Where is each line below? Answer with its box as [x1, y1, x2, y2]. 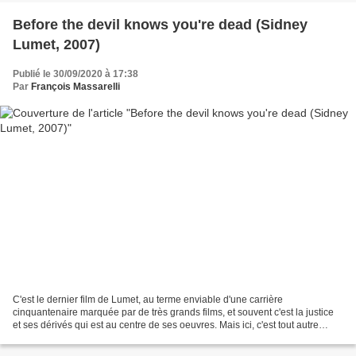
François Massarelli [31, 81, 120, 93]
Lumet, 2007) [13, 37, 100, 53]
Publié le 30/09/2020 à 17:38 [13, 68, 138, 80]
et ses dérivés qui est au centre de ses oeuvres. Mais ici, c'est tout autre [13, 319, 319, 331]
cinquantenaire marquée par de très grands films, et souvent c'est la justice [13, 306, 334, 318]
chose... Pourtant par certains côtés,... [13, 331, 173, 343]
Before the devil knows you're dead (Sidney [13, 17, 308, 33]
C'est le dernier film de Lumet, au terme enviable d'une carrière [13, 293, 283, 305]
